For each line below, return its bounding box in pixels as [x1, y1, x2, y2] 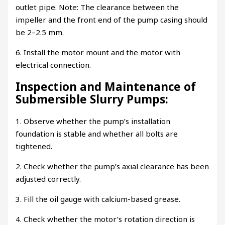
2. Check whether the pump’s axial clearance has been [16, 161, 209, 171]
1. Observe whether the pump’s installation [16, 116, 171, 126]
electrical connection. [16, 59, 91, 70]
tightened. [16, 141, 53, 151]
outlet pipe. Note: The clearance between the [16, 2, 179, 12]
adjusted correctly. [16, 173, 81, 184]
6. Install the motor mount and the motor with [16, 47, 181, 57]
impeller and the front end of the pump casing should [16, 14, 208, 25]
